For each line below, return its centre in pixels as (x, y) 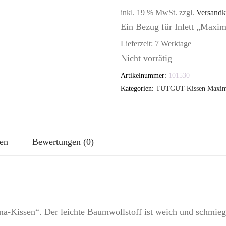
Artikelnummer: (145, 75)
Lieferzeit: (138, 44)
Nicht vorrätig (146, 58)
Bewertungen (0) (63, 142)
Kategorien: (138, 88)
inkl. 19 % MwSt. (149, 12)
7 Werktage (173, 44)
